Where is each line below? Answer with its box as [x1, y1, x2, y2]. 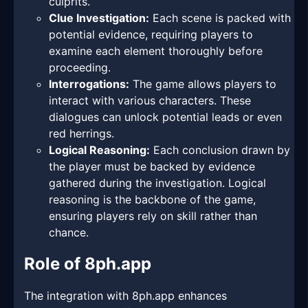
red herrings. [49, 126, 114, 141]
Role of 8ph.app [24, 254, 151, 274]
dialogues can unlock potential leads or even [49, 110, 282, 124]
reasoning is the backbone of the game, [49, 192, 256, 207]
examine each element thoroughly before [49, 44, 263, 58]
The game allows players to [129, 77, 276, 91]
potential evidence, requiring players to [49, 27, 253, 42]
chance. [49, 225, 89, 240]
